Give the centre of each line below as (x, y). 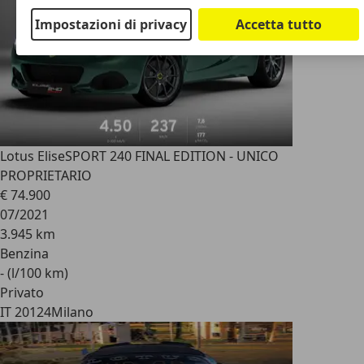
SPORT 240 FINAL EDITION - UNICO (172, 156)
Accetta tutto (279, 24)
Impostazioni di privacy (111, 24)
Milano (72, 312)
